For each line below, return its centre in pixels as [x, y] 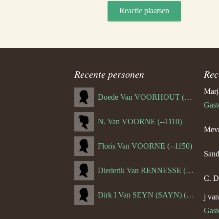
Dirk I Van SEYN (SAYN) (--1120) [190, 195]
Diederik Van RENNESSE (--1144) [190, 170]
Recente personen [109, 74]
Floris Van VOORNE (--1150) [145, 146]
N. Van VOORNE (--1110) [140, 121]
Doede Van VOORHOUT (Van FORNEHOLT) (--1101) [188, 97]
